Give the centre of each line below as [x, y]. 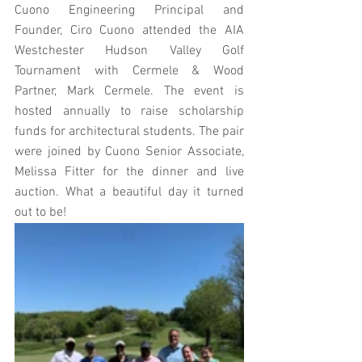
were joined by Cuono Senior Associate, [129, 152]
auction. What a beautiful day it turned [129, 192]
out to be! [40, 213]
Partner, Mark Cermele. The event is [129, 91]
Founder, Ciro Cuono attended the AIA [129, 31]
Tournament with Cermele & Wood [129, 71]
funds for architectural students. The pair [129, 132]
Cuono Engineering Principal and [129, 11]
